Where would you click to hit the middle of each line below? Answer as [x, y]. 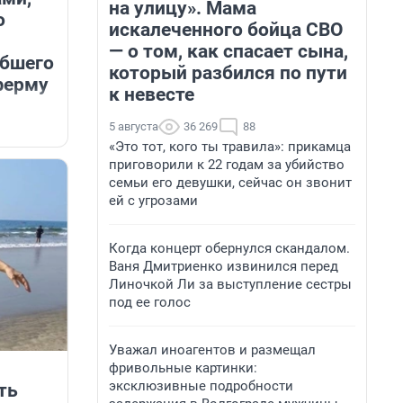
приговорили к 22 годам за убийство [227, 165]
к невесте [152, 94]
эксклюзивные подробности [201, 386]
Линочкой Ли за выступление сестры [230, 284]
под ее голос [150, 302]
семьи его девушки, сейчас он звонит [230, 183]
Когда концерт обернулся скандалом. [229, 248]
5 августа [134, 126]
